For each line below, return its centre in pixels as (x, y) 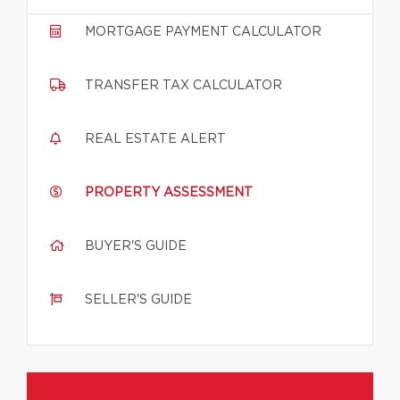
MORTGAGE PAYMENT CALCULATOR (203, 32)
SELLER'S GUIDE (138, 300)
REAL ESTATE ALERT (155, 139)
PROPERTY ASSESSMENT (169, 193)
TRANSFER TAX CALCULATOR (183, 86)
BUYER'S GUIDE (136, 246)
